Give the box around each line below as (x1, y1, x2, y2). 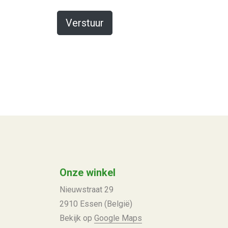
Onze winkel (60, 166, 116, 179)
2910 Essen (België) (60, 199, 132, 209)
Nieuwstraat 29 (60, 185, 113, 194)
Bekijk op (60, 213, 94, 223)
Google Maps (94, 213, 142, 223)
